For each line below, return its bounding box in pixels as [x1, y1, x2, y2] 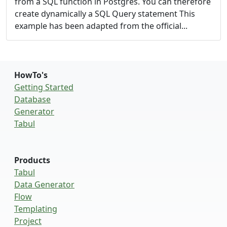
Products [14, 155, 50, 166]
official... [156, 20, 187, 32]
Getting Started [14, 82, 73, 93]
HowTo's [14, 69, 48, 81]
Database [14, 94, 51, 105]
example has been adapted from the [15, 20, 156, 32]
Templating [14, 203, 57, 215]
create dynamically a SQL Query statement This [15, 8, 195, 20]
